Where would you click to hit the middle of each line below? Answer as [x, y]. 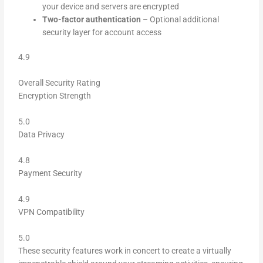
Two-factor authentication [92, 19]
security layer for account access [102, 32]
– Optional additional [180, 19]
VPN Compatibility [52, 212]
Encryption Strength [55, 96]
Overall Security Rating [60, 83]
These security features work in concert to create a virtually [125, 251]
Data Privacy [42, 135]
